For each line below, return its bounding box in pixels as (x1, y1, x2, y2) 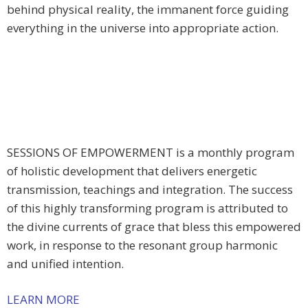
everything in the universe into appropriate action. (7, 20, 278, 36)
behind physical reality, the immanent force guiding (7, 1, 289, 18)
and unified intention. (7, 256, 124, 272)
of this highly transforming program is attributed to (7, 200, 288, 217)
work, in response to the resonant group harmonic (7, 237, 278, 254)
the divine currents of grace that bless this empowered (7, 219, 301, 235)
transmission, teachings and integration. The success (7, 181, 293, 198)
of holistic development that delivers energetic (7, 163, 257, 179)
